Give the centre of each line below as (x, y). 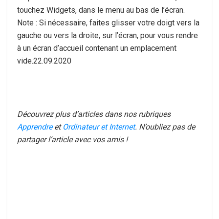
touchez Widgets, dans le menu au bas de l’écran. (101, 10)
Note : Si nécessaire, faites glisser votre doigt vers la (108, 23)
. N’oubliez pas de (165, 127)
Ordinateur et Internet (99, 127)
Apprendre (35, 127)
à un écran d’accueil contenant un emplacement (97, 48)
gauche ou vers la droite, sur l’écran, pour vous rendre (108, 36)
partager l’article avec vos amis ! (72, 140)
